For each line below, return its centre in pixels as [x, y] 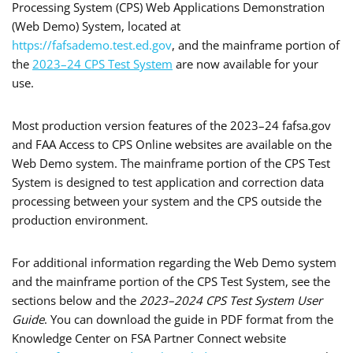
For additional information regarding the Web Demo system [174, 262]
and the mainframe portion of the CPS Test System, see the [171, 281]
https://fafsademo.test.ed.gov [92, 45]
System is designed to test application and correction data [168, 182]
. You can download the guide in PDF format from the [189, 319]
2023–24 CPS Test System [102, 63]
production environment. [80, 219]
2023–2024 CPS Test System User [231, 300]
